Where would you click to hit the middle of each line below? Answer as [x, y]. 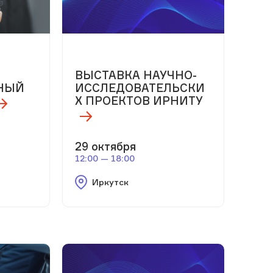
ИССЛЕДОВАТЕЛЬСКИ [140, 87]
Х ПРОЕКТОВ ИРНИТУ [139, 100]
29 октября [105, 146]
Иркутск [110, 182]
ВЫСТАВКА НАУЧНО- [136, 75]
